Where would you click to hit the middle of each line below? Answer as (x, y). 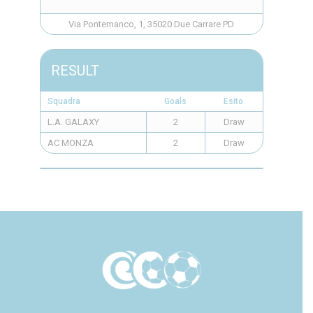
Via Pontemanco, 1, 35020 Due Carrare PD (151, 24)
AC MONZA (70, 143)
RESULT (75, 71)
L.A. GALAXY (73, 122)
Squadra (64, 101)
